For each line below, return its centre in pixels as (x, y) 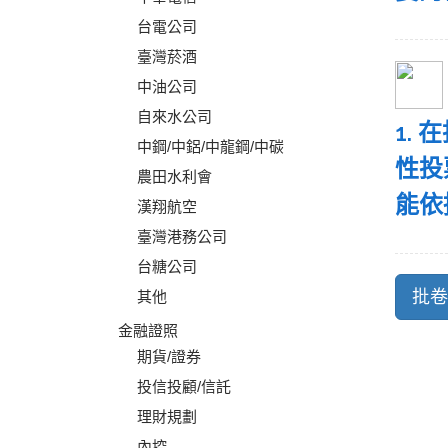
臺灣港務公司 (182, 236)
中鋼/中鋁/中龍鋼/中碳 (210, 146)
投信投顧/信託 (184, 386)
